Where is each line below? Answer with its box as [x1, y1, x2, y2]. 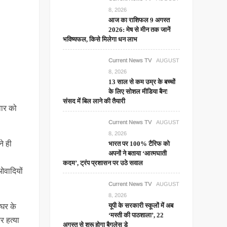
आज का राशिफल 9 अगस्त [108, 16, 170, 24]
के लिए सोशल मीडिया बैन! [108, 88, 168, 95]
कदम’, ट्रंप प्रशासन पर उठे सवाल [63, 159, 143, 167]
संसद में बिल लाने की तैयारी [63, 97, 126, 105]
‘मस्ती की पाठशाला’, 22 [108, 211, 164, 219]
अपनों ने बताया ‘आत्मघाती [108, 149, 167, 157]
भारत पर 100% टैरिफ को [108, 140, 170, 147]
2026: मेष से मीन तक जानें [108, 26, 171, 33]
